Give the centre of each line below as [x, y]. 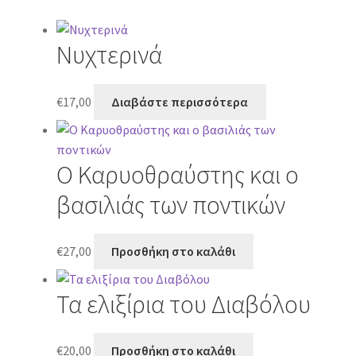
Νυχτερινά [109, 55]
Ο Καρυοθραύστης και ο [177, 174]
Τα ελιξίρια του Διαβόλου [183, 304]
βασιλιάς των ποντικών [170, 205]
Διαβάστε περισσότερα [180, 101]
